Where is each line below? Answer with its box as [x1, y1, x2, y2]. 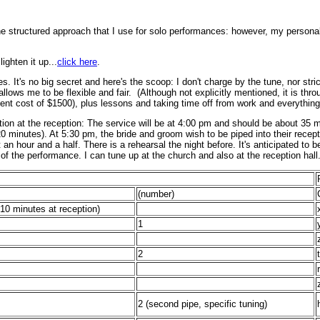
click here [57, 56, 97, 67]
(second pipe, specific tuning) [146, 299, 267, 309]
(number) [138, 189, 174, 199]
